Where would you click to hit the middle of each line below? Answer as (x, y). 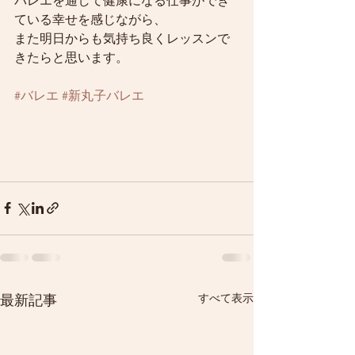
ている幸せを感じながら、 (90, 19)
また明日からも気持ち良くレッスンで (122, 38)
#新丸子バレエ (103, 95)
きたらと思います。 (71, 57)
